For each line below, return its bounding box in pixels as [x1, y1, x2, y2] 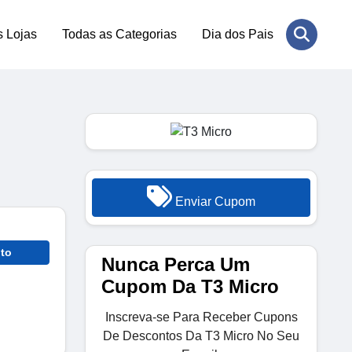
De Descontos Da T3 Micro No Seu [103, 328, 299, 343]
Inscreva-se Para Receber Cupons [104, 310, 298, 324]
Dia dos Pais [202, 27, 273, 41]
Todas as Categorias [62, 27, 177, 41]
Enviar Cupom [172, 194, 255, 208]
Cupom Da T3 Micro [101, 275, 279, 297]
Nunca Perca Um [101, 253, 250, 275]
